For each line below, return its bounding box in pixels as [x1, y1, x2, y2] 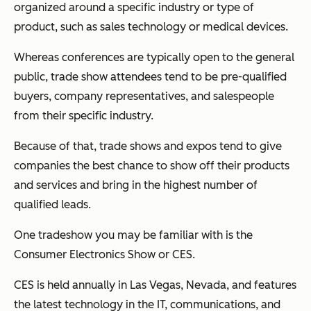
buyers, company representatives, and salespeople [14, 90, 274, 103]
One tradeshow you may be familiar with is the [14, 228, 253, 242]
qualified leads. [14, 198, 91, 212]
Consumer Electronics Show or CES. [14, 248, 195, 262]
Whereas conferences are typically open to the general [14, 51, 294, 65]
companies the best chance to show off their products [14, 159, 289, 173]
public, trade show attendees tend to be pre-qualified [14, 70, 287, 84]
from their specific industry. [14, 109, 153, 123]
